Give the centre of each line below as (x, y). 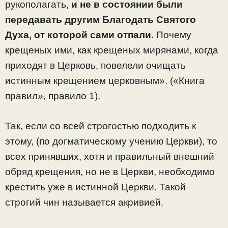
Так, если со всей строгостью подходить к (101, 126)
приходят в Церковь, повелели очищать (95, 66)
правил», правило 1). (53, 96)
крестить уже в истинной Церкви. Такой (95, 187)
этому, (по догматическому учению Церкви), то (111, 141)
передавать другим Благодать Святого (101, 20)
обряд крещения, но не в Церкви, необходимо (110, 172)
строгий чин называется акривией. (84, 202)
